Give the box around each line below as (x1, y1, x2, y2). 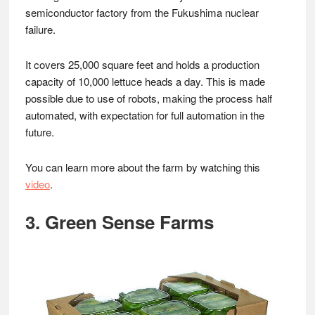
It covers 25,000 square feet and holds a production (25, 57, 259, 72)
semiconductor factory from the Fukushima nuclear (25, 5, 259, 20)
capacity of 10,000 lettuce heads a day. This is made (25, 74, 265, 89)
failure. (25, 22, 56, 37)
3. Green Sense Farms (25, 209, 214, 235)
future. (25, 124, 54, 139)
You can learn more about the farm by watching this (25, 160, 260, 174)
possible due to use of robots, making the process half (25, 91, 272, 105)
